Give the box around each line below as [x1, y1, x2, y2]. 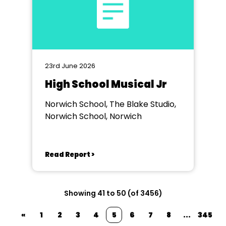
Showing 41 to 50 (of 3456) [64, 188, 162, 198]
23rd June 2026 [45, 61, 95, 71]
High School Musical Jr [45, 77, 167, 91]
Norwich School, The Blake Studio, [45, 98, 176, 110]
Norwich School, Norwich [45, 110, 142, 122]
